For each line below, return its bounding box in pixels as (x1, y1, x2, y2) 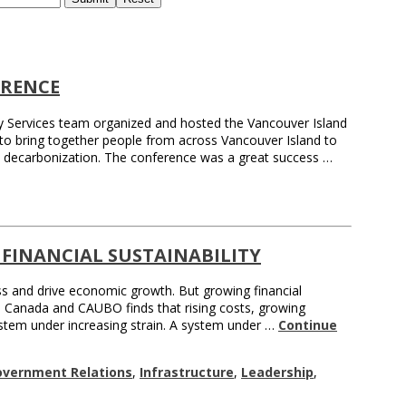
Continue (278, 316, 337, 334)
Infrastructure (140, 363, 234, 382)
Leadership (241, 363, 314, 382)
